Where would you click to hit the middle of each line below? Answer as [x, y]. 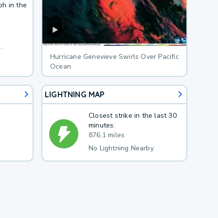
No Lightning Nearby [121, 148]
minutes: [102, 125]
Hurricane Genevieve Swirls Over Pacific [114, 56]
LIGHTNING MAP [75, 94]
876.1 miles [107, 135]
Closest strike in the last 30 [132, 115]
